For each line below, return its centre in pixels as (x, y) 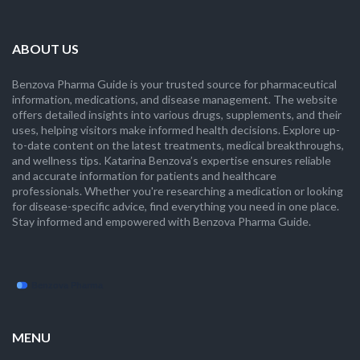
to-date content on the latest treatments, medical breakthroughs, (178, 145)
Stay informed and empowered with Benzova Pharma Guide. (162, 222)
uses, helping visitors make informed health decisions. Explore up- (176, 130)
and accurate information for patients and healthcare (144, 176)
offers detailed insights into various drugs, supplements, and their (177, 115)
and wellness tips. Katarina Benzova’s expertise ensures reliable (172, 161)
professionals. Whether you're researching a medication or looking (178, 191)
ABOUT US (45, 49)
